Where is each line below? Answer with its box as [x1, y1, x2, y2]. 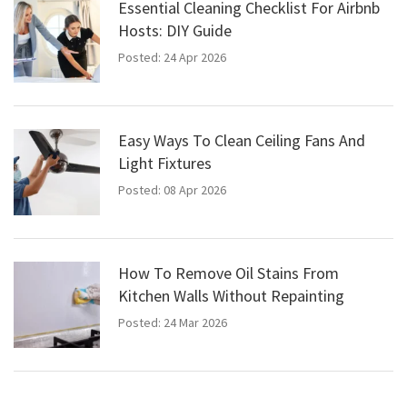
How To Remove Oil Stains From [118, 262, 339, 283]
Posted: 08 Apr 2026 [118, 181, 226, 198]
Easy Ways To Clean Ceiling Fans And [118, 129, 365, 151]
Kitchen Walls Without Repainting [118, 284, 344, 306]
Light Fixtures [118, 152, 212, 174]
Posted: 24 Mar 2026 [118, 313, 227, 331]
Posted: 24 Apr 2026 [118, 48, 226, 65]
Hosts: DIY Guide [118, 19, 232, 41]
